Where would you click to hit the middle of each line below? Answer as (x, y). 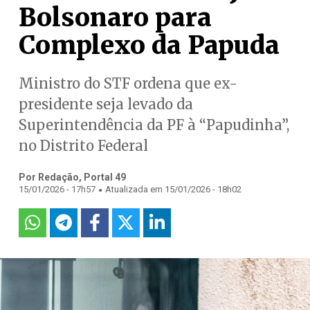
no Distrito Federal (83, 146)
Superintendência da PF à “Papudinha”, (154, 125)
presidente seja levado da (106, 104)
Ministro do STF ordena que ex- (128, 83)
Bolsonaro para (115, 18)
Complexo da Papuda (149, 45)
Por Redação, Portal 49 (72, 177)
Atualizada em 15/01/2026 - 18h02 (173, 189)
